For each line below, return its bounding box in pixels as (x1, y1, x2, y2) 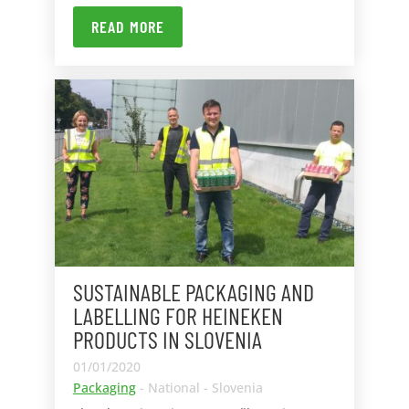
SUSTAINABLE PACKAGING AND (72, 278, 314, 307)
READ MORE (90, 16, 164, 37)
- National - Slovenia (135, 379, 263, 397)
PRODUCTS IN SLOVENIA (72, 325, 262, 354)
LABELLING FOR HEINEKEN (72, 301, 283, 330)
